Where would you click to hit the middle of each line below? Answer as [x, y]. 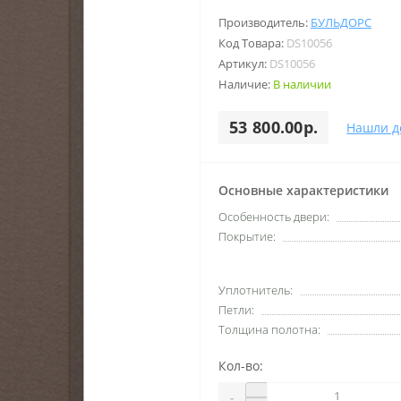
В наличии [302, 84]
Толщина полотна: [269, 329]
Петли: [236, 310]
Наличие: [246, 84]
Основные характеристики [303, 190]
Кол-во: [241, 366]
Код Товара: [252, 43]
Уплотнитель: [256, 290]
